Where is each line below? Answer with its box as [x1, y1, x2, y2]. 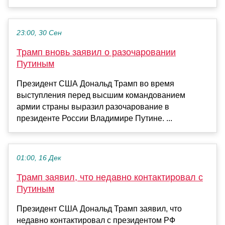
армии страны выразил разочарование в [17, 102, 169, 111]
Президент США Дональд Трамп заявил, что [17, 204, 182, 213]
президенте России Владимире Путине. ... [17, 114, 172, 123]
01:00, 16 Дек [17, 154, 61, 162]
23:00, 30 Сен [17, 29, 62, 37]
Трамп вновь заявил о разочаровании [17, 47, 176, 57]
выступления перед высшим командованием [17, 90, 185, 99]
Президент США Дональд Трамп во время [17, 79, 174, 88]
